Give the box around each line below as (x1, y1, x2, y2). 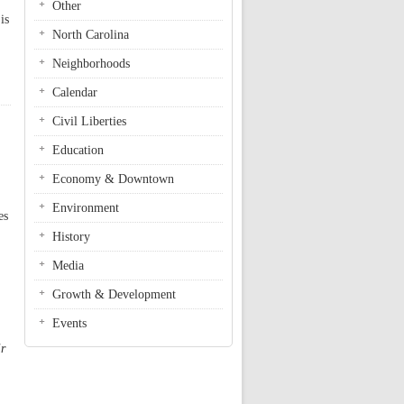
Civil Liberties (52, 115, 126, 128)
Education (52, 143, 104, 157)
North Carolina (52, 28, 129, 41)
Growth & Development (52, 288, 176, 301)
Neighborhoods (52, 57, 130, 70)
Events (52, 317, 87, 330)
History (52, 230, 90, 243)
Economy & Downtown (52, 172, 174, 186)
